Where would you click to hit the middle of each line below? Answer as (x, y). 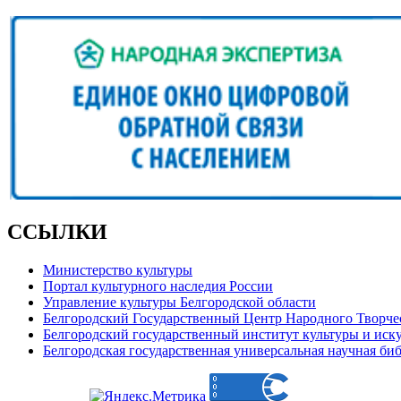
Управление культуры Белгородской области (179, 302)
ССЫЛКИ (57, 231)
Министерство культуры (118, 269)
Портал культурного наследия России (158, 286)
